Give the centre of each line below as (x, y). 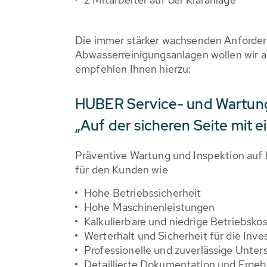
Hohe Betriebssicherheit (143, 193)
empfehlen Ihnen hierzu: (133, 69)
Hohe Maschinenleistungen (150, 207)
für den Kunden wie (122, 170)
